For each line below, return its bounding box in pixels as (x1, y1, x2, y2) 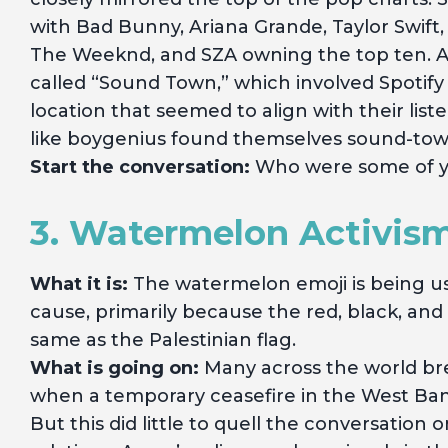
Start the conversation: (30, 156, 250, 178)
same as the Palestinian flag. (30, 329, 296, 351)
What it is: (30, 273, 128, 295)
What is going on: (30, 357, 199, 379)
